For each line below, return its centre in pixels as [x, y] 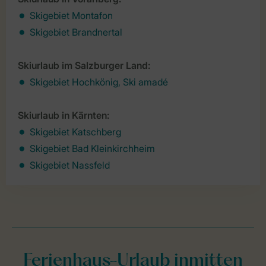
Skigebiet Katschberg [75, 132]
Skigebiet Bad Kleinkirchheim [92, 149]
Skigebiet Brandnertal [77, 32]
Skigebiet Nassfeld [70, 165]
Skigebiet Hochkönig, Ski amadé [99, 82]
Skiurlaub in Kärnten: [65, 115]
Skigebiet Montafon [71, 16]
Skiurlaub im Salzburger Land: [84, 66]
